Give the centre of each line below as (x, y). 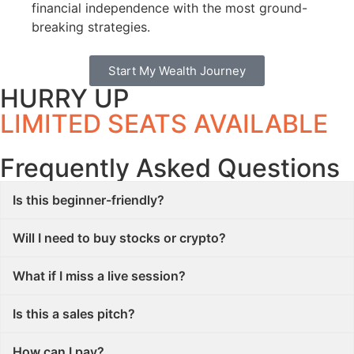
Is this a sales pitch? (74, 314)
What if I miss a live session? (99, 276)
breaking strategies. (91, 27)
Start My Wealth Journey (177, 71)
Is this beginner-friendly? (88, 200)
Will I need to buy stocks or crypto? (119, 238)
